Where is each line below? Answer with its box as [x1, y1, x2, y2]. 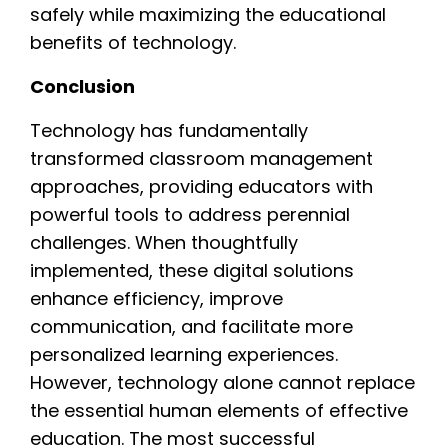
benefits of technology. [30, 29, 236, 55]
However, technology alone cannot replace [30, 369, 415, 395]
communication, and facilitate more [30, 313, 353, 339]
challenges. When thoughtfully [30, 229, 298, 255]
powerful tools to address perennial [30, 201, 350, 227]
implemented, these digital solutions [30, 257, 354, 283]
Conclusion [30, 73, 135, 99]
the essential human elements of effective [30, 397, 408, 423]
